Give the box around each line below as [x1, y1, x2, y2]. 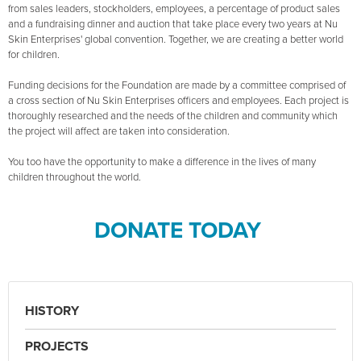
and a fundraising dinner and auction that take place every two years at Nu [8, 17, 338, 31]
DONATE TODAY [94, 216, 267, 244]
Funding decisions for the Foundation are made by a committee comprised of [8, 78, 346, 92]
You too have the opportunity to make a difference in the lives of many [8, 155, 316, 168]
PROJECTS [25, 338, 89, 355]
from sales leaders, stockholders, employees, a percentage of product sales [8, 2, 340, 15]
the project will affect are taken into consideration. [8, 124, 230, 138]
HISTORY [25, 302, 79, 319]
